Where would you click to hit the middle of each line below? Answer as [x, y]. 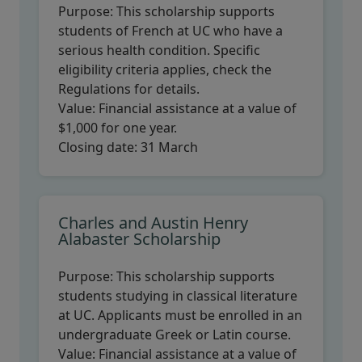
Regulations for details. [129, 89]
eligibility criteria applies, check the [165, 69]
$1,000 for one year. [118, 128]
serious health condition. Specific [159, 50]
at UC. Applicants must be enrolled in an [180, 315]
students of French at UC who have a [170, 31]
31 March [169, 147]
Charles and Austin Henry [153, 223]
